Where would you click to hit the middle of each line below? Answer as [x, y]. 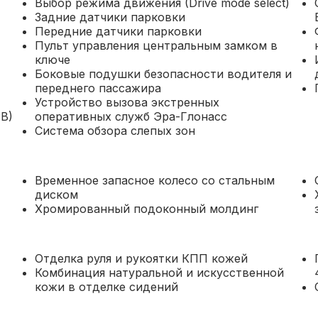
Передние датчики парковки [118, 31]
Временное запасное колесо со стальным [154, 180]
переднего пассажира [98, 88]
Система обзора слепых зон [115, 131]
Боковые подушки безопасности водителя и [163, 74]
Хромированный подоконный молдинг [146, 209]
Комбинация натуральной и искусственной [159, 273]
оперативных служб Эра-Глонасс [190, 116]
